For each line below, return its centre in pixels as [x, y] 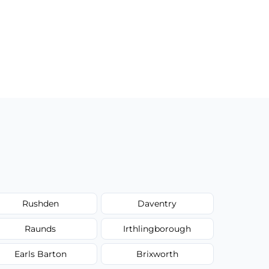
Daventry [157, 203]
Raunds [41, 228]
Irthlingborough [157, 228]
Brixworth [157, 254]
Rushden [40, 203]
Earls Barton [40, 254]
